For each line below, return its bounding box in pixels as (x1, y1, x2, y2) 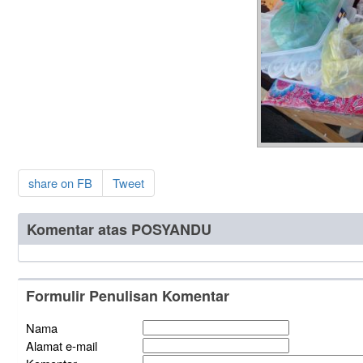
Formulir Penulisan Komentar (25, 284, 229, 306)
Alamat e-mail (25, 336, 97, 354)
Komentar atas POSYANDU (26, 218, 211, 240)
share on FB (28, 173, 92, 191)
